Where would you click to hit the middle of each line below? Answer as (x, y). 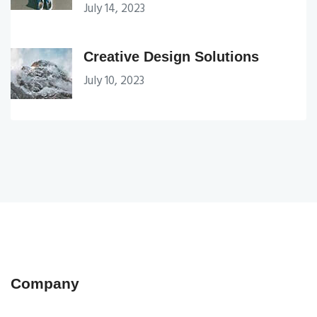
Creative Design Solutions (171, 56)
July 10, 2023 (114, 81)
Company (45, 283)
